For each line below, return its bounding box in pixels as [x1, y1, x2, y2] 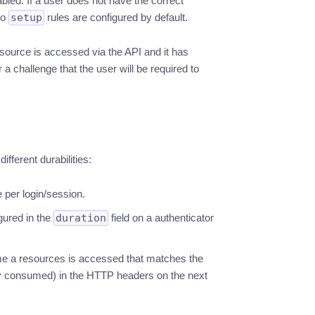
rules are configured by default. [44, 11, 188, 23]
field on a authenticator [108, 212, 214, 224]
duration [55, 212, 106, 224]
